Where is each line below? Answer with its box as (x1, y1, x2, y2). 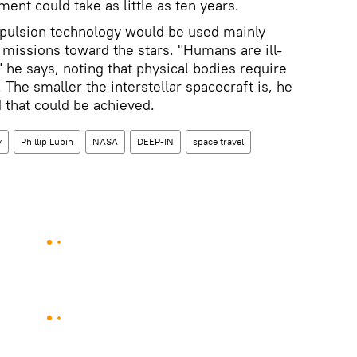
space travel (193, 135, 244, 147)
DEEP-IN (137, 135, 174, 147)
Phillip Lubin (21, 135, 73, 147)
